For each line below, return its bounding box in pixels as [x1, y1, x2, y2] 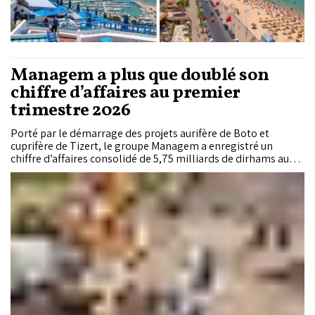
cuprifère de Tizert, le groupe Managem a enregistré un [11, 139, 273, 154]
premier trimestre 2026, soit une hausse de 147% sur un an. [11, 164, 291, 179]
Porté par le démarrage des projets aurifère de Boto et [11, 126, 269, 141]
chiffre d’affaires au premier [11, 81, 240, 106]
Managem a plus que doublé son [11, 63, 269, 89]
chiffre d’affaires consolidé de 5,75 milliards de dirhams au [11, 151, 289, 167]
